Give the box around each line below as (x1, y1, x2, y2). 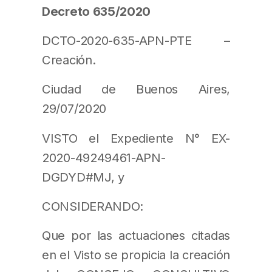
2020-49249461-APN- (42, 149, 166, 165)
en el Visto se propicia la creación (42, 246, 230, 262)
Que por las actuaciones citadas (42, 227, 230, 243)
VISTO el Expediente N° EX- (42, 130, 230, 146)
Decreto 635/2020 (42, 4, 151, 19)
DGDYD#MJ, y (42, 169, 124, 185)
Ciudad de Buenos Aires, (42, 81, 230, 97)
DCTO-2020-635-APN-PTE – (42, 33, 230, 49)
